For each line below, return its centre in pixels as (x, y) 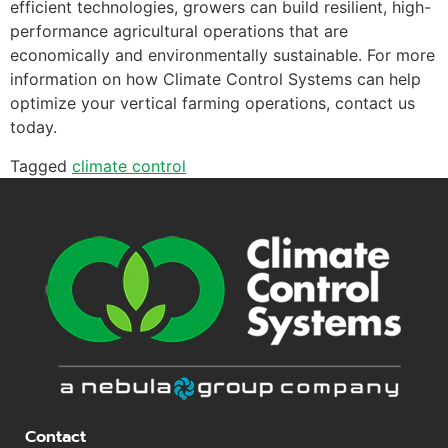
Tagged (41, 165)
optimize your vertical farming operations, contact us (212, 103)
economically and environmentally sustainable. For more (222, 55)
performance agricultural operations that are (179, 31)
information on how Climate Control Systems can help (215, 79)
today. (33, 127)
